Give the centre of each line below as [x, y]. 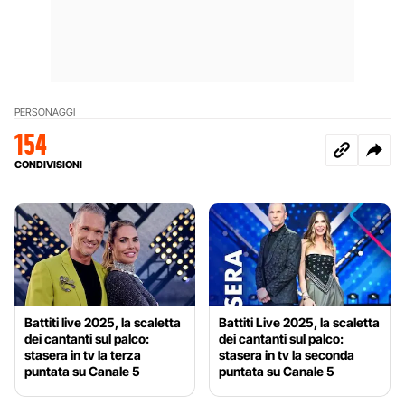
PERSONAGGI [45, 112]
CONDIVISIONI [48, 164]
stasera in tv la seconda [287, 354]
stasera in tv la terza [83, 354]
